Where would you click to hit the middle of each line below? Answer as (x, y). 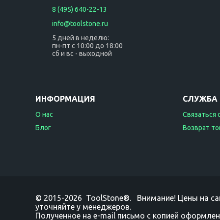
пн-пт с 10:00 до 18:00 (87, 46)
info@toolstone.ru (80, 24)
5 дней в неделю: (81, 38)
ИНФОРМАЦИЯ (65, 99)
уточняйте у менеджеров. (83, 207)
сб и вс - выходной (82, 54)
